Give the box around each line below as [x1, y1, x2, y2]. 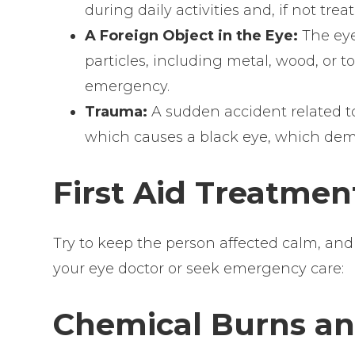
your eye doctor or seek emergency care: [53, 259, 345, 277]
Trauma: [85, 102, 152, 120]
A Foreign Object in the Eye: [85, 26, 303, 44]
